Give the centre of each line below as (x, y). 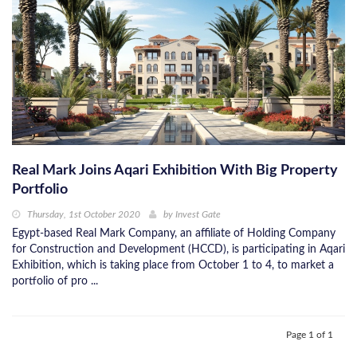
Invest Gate (198, 214)
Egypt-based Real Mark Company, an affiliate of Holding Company (174, 233)
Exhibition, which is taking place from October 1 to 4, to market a (173, 265)
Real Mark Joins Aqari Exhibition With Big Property (175, 170)
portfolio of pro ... (55, 281)
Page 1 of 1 (310, 334)
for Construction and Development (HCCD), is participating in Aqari (178, 249)
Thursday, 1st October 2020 (84, 214)
